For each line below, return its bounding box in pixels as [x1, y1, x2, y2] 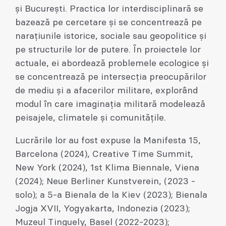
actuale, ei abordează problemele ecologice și [15, 59, 209, 68]
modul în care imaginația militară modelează [15, 100, 205, 109]
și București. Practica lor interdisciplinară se [15, 5, 203, 14]
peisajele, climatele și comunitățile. [15, 114, 166, 123]
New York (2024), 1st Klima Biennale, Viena [15, 163, 199, 173]
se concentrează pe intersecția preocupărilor [15, 73, 206, 82]
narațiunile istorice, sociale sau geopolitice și [15, 32, 206, 41]
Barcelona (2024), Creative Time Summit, [15, 150, 193, 159]
